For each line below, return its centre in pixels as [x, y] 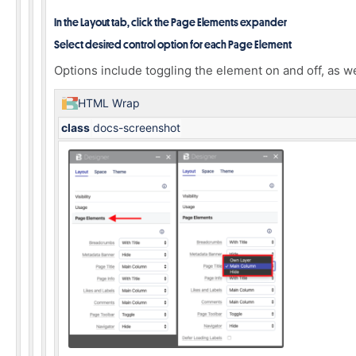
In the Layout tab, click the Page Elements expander [170, 22]
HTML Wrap [109, 103]
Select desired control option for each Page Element [173, 44]
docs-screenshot [137, 128]
